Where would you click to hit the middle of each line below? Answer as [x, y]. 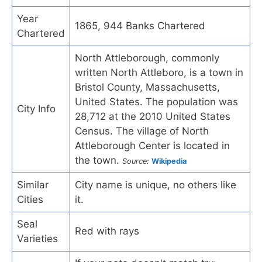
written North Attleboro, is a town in [159, 72]
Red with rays [107, 231]
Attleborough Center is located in [152, 145]
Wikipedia [169, 161]
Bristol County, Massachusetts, [147, 87]
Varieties [37, 238]
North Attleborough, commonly [147, 58]
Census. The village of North [142, 131]
